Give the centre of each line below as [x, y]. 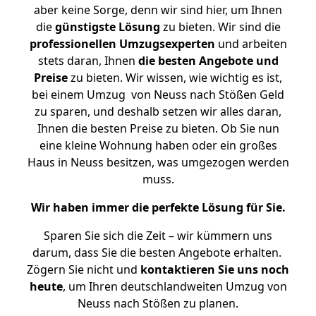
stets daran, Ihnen [88, 61]
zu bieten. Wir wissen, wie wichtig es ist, [175, 78]
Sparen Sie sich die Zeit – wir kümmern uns [158, 236]
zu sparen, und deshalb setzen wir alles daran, [158, 111]
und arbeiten [251, 44]
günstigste [85, 27]
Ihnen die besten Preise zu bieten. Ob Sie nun [158, 128]
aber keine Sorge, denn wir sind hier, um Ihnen [158, 10]
